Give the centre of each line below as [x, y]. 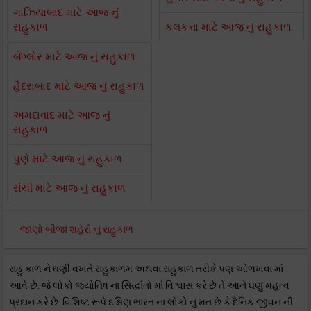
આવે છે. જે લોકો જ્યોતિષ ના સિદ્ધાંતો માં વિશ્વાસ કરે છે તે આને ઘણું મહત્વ [149, 285]
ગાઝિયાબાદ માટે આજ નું [66, 12]
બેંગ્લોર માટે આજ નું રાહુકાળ [74, 57]
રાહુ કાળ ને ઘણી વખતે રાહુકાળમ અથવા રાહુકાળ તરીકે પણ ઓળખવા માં [146, 269]
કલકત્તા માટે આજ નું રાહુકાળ [228, 27]
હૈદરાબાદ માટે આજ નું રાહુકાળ [79, 86]
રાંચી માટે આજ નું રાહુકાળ [69, 188]
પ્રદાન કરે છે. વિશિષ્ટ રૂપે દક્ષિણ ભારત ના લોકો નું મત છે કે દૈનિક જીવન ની [151, 302]
